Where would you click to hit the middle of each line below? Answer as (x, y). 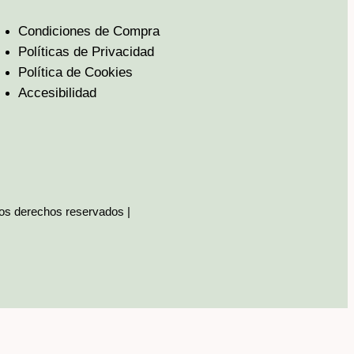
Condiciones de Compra (89, 32)
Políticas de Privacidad (87, 52)
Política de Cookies (76, 73)
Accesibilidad (58, 93)
